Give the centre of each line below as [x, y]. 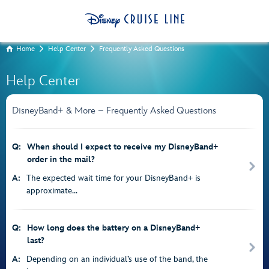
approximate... [52, 191]
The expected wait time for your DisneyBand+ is [113, 178]
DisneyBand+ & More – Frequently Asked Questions [114, 111]
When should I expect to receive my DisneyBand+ [123, 147]
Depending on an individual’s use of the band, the [117, 259]
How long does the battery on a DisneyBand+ [114, 228]
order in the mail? [61, 159]
